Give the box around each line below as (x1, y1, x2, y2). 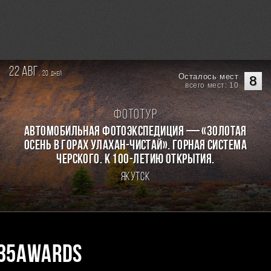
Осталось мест (178, 72, 239, 81)
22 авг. (9, 66, 41, 79)
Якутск (120, 172, 151, 183)
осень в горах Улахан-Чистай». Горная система (24, 140, 247, 152)
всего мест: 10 (184, 81, 239, 90)
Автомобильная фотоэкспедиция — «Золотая (24, 126, 247, 139)
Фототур (114, 108, 157, 122)
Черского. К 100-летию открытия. (56, 154, 215, 166)
